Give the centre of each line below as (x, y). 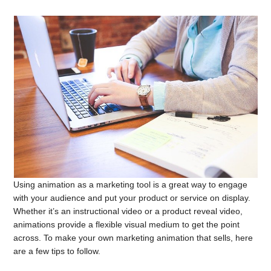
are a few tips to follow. (58, 251)
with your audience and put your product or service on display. (132, 198)
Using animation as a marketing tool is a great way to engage (131, 184)
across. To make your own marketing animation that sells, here (133, 238)
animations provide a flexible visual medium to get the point (127, 224)
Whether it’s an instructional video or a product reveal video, (128, 211)
